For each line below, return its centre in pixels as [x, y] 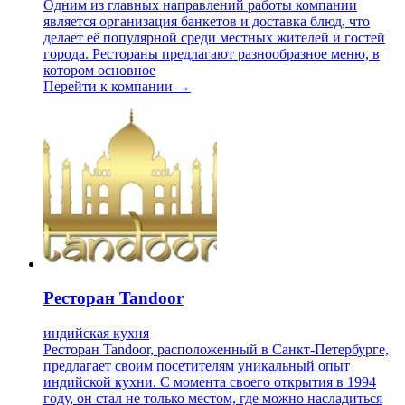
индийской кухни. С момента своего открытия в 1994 [210, 382]
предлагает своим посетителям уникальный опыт [197, 366]
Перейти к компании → [117, 86]
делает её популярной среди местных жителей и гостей [214, 37]
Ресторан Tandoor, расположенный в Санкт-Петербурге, [216, 350]
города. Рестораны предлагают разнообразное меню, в [212, 53]
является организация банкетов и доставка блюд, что [207, 21]
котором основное [99, 70]
